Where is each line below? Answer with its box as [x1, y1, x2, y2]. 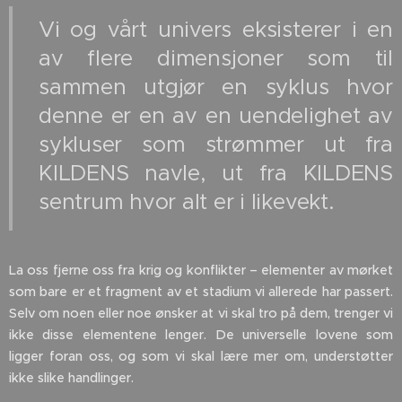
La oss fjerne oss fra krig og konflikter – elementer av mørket [9, 262, 393, 279]
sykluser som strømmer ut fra [39, 131, 393, 159]
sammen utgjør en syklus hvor [39, 74, 393, 101]
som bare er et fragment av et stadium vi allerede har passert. [9, 284, 393, 301]
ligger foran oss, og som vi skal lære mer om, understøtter [9, 348, 393, 365]
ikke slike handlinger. [9, 370, 134, 387]
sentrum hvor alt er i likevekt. [39, 188, 335, 216]
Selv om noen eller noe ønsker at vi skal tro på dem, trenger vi [9, 305, 393, 322]
